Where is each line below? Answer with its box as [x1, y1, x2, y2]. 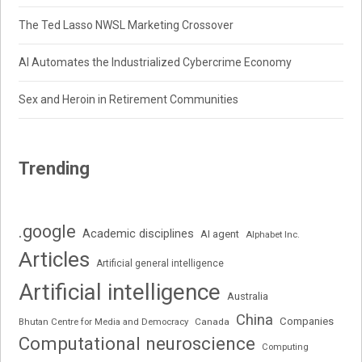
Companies [280, 315, 335, 328]
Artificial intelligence [19, 279, 221, 306]
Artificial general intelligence [96, 258, 225, 270]
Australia [227, 290, 269, 303]
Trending [19, 158, 90, 179]
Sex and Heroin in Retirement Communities [19, 93, 239, 107]
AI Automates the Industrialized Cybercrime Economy [19, 56, 293, 69]
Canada [195, 316, 230, 328]
